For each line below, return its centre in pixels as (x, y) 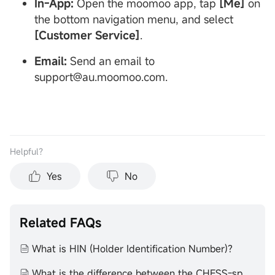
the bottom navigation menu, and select (134, 19)
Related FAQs (60, 223)
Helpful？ (29, 151)
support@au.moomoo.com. (101, 77)
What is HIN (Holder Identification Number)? (132, 249)
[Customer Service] (87, 35)
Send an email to (111, 61)
